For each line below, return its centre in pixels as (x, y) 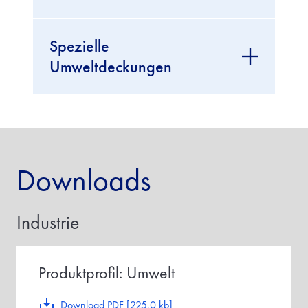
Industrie (48, 222)
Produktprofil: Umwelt (107, 273)
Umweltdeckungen (111, 66)
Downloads (84, 180)
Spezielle (79, 46)
